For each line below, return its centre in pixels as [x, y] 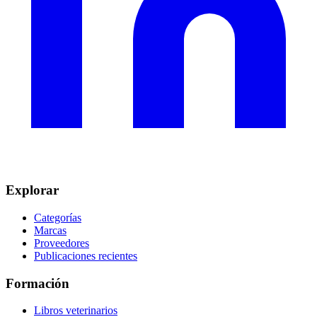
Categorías [58, 217]
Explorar [32, 190]
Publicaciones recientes [86, 255]
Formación [38, 283]
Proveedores [62, 243]
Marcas [50, 230]
